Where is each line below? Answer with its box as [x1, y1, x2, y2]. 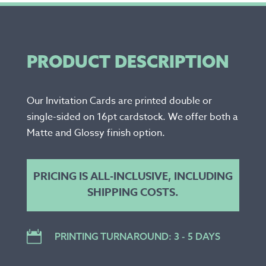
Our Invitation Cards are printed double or [26, 93, 212, 108]
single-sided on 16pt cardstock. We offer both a [26, 109, 238, 124]
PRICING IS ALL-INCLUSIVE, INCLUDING [33, 168, 233, 184]
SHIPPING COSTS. [87, 184, 179, 200]
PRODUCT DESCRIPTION [26, 50, 229, 72]
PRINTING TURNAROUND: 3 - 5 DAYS [54, 230, 220, 242]
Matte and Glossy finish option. [26, 125, 165, 140]
